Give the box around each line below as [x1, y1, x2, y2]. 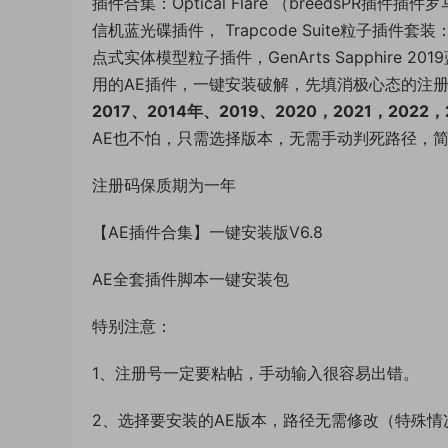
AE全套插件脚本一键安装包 [92, 269, 289, 289]
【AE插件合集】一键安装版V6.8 [92, 222, 323, 242]
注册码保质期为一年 [92, 175, 236, 195]
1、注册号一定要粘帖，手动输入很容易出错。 [92, 363, 419, 383]
